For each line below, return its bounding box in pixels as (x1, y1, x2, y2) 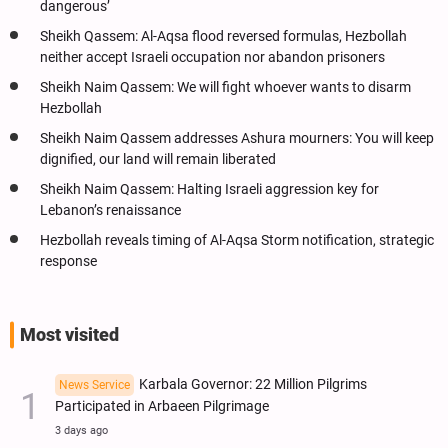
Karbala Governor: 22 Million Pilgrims (139, 375, 367, 393)
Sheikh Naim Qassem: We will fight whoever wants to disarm (40, 78, 411, 96)
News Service (59, 377, 130, 392)
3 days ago (55, 423, 108, 437)
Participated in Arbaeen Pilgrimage (55, 397, 269, 415)
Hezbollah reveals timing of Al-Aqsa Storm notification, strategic (40, 231, 434, 249)
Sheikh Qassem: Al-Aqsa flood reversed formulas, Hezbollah (40, 27, 407, 45)
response (40, 252, 97, 270)
